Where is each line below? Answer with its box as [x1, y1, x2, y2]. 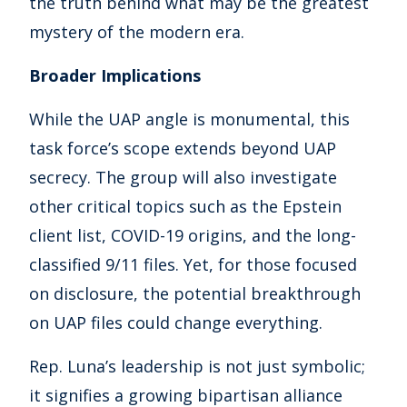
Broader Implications [29, 65, 201, 87]
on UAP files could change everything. [29, 312, 323, 334]
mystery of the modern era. [29, 21, 244, 44]
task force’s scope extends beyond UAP [29, 137, 336, 160]
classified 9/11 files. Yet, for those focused [29, 253, 357, 276]
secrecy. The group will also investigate [29, 166, 337, 189]
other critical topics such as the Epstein [29, 195, 342, 218]
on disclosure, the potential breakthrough [29, 283, 361, 305]
